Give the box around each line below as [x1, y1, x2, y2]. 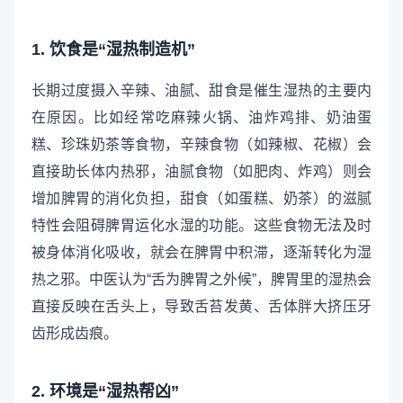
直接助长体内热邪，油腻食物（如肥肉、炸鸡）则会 [31, 164, 372, 180]
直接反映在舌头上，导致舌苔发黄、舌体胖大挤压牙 [31, 299, 372, 315]
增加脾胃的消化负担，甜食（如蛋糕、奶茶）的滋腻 [31, 191, 372, 207]
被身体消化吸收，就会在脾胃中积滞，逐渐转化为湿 [31, 245, 372, 261]
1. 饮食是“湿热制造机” [31, 40, 195, 58]
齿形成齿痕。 [31, 326, 118, 342]
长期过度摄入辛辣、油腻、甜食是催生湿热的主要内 [31, 83, 372, 99]
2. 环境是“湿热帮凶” [31, 382, 179, 401]
